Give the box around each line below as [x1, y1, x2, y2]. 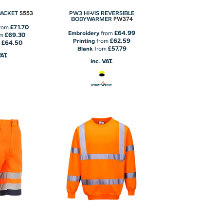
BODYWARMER [71, 15, 112, 22]
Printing [73, 37, 95, 44]
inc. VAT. [91, 57, 113, 65]
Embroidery [68, 29, 100, 36]
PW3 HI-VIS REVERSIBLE [69, 9, 135, 17]
